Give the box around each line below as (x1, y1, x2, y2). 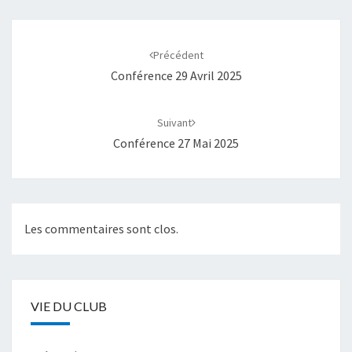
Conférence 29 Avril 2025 (110, 67, 242, 83)
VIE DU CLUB (31, 299, 107, 314)
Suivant (156, 115, 192, 130)
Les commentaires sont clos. (24, 221, 178, 237)
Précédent (152, 47, 203, 62)
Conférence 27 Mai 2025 (113, 134, 239, 151)
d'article (11, 38, 74, 60)
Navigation (11, 17, 94, 39)
